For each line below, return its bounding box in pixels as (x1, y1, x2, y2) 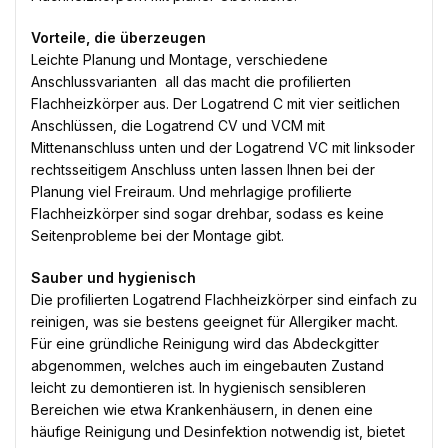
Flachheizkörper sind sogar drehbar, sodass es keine (31, 205, 384, 223)
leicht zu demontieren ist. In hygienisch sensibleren (31, 379, 366, 397)
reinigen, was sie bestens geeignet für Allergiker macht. (31, 313, 398, 331)
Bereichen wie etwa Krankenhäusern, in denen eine (31, 401, 373, 419)
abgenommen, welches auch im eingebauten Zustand (31, 357, 384, 375)
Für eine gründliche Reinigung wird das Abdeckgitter (31, 335, 379, 353)
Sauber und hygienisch (31, 269, 196, 287)
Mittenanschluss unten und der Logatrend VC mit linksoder (31, 139, 415, 157)
